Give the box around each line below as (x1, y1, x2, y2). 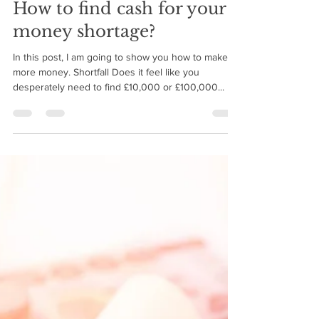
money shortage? (13, 115, 155, 135)
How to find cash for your (13, 93, 226, 113)
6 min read (98, 68, 139, 78)
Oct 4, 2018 (43, 68, 85, 78)
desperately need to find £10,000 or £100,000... (13, 175, 224, 187)
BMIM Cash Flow (43, 56, 107, 66)
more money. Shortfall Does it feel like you (13, 160, 199, 172)
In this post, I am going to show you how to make (13, 145, 228, 157)
